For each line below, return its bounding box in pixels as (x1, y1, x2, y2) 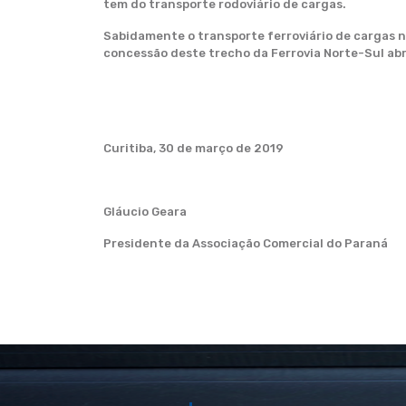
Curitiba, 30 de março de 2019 (103, 141, 284, 155)
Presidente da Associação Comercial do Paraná (103, 237, 388, 250)
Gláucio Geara (103, 205, 187, 218)
